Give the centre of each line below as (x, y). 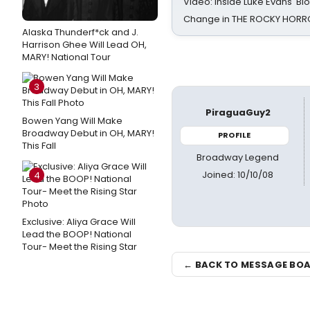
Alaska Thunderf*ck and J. (80, 32)
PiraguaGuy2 (238, 112)
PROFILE (235, 135)
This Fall (39, 146)
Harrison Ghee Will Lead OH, (84, 45)
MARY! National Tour (66, 57)
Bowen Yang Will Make (72, 121)
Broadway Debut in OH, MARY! (88, 133)
